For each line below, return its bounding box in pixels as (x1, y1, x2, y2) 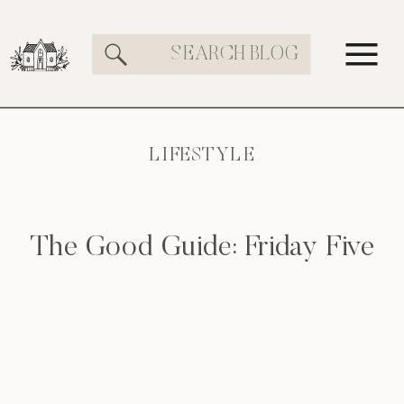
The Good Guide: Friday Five (29, 234, 375, 263)
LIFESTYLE (149, 146, 255, 166)
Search (136, 38, 191, 60)
